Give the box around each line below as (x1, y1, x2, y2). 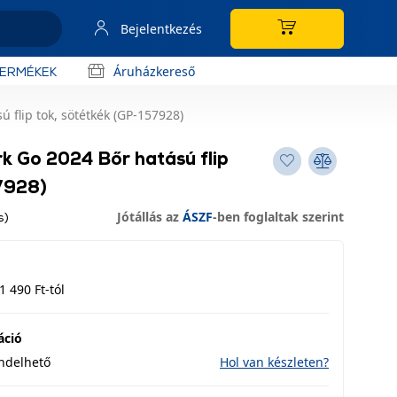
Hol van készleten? (220, 354, 329, 370)
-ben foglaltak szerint (213, 208, 344, 225)
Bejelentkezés (121, 19, 202, 37)
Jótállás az (117, 208, 183, 225)
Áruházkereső (113, 62, 195, 80)
